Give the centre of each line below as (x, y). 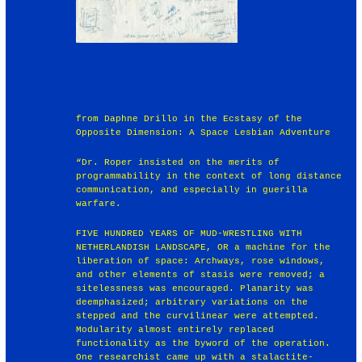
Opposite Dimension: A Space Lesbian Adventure (204, 132)
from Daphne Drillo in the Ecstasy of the (189, 118)
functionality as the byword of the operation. (204, 343)
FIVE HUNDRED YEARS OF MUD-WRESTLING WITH (189, 233)
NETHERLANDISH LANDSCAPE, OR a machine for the (204, 247)
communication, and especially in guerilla (192, 189)
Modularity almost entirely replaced (175, 329)
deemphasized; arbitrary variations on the (192, 302)
